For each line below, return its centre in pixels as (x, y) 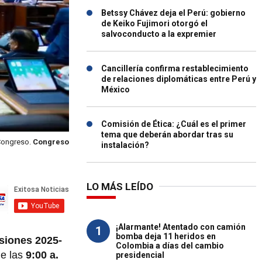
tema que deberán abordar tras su (167, 135)
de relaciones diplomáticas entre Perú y (179, 79)
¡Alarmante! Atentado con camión (181, 227)
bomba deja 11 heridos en (166, 236)
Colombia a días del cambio (170, 246)
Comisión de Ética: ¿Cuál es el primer (174, 124)
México (116, 89)
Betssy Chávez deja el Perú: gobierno (173, 13)
